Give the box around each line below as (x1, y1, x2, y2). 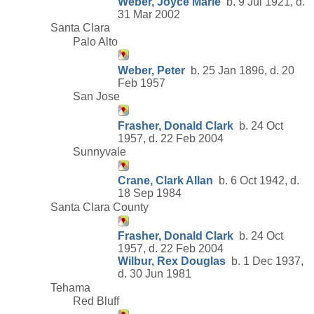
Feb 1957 (118, 76, 165, 89)
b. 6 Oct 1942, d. (213, 175, 299, 187)
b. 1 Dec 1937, (226, 255, 303, 268)
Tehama (50, 281, 90, 294)
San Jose (73, 90, 120, 103)
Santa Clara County (50, 201, 149, 214)
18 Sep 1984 (118, 187, 182, 200)
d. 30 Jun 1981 (118, 268, 191, 280)
